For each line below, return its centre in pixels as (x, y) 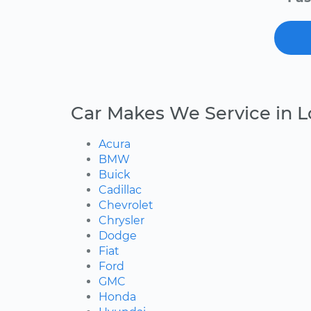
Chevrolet (126, 205)
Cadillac (120, 190)
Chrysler (121, 221)
